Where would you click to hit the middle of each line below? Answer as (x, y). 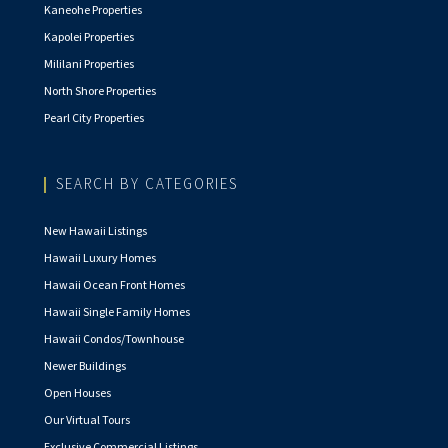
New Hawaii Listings (95, 232)
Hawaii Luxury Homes (100, 259)
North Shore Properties (100, 92)
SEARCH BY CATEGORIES (147, 185)
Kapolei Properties (89, 38)
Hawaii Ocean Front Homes (114, 286)
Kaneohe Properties (93, 11)
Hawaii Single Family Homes (117, 313)
